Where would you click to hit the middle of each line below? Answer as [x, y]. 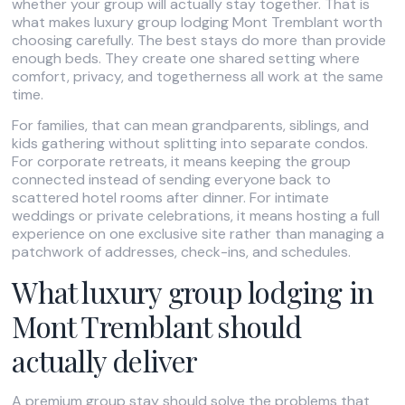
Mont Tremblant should [157, 325]
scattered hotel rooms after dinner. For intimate [171, 198]
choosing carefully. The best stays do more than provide [199, 40]
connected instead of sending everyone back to [172, 180]
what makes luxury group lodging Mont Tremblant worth [198, 22]
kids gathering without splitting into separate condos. [190, 144]
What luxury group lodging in [193, 291]
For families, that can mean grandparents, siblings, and [191, 126]
